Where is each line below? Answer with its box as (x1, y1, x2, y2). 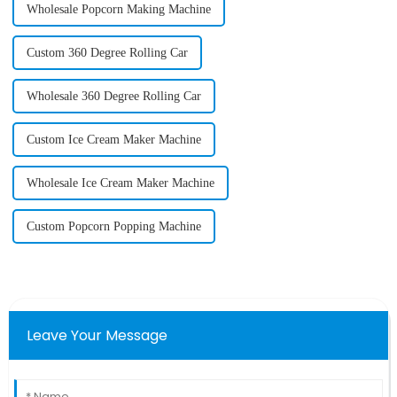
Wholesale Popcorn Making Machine (26, 2, 211, 16)
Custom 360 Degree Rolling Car (26, 45, 188, 59)
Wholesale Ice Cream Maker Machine (26, 175, 214, 190)
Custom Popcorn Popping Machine (26, 219, 201, 233)
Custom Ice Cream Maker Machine (26, 132, 201, 146)
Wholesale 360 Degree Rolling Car (26, 89, 201, 103)
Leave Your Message (26, 324, 167, 346)
